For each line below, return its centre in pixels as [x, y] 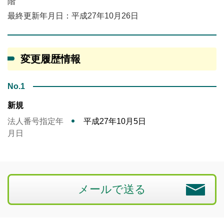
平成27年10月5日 [115, 121]
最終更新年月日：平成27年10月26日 [73, 16]
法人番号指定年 [35, 121]
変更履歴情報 [50, 59]
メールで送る [112, 189]
